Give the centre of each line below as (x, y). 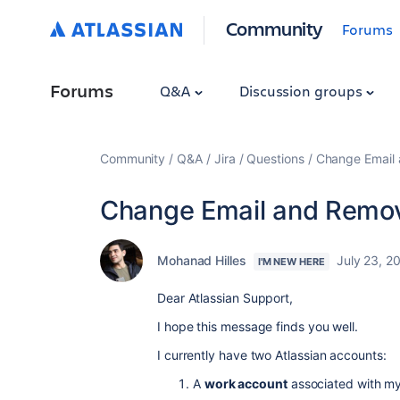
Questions (275, 158)
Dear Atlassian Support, (225, 298)
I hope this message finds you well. (258, 326)
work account (246, 383)
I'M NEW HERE (291, 262)
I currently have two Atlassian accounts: (272, 355)
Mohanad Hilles (202, 260)
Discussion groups (302, 91)
